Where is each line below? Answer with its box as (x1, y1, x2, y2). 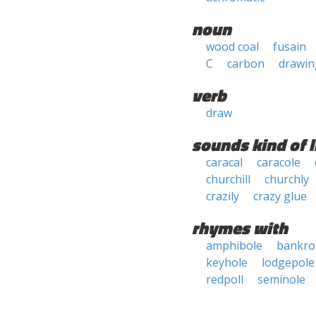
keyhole (206, 255, 248, 270)
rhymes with (192, 215, 288, 241)
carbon (227, 56, 265, 71)
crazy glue (253, 188, 307, 204)
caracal (206, 154, 243, 170)
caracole (257, 154, 300, 170)
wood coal (206, 39, 259, 54)
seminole (257, 272, 305, 287)
